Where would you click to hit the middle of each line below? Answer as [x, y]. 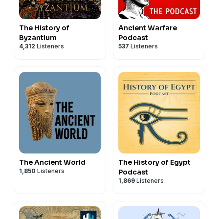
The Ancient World [52, 162]
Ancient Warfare [148, 28]
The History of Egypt [154, 162]
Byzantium [38, 37]
